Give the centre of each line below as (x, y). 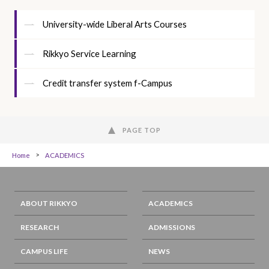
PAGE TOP (142, 130)
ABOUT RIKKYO (49, 204)
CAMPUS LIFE (44, 252)
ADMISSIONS (171, 228)
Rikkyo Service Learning (89, 54)
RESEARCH (39, 228)
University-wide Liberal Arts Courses (114, 24)
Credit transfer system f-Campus (107, 83)
